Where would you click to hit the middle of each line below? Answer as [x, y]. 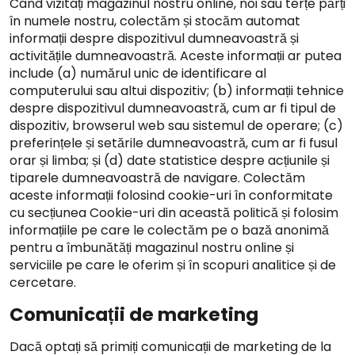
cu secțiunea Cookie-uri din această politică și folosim [174, 213]
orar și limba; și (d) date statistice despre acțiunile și [170, 160]
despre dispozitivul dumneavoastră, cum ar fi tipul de [173, 108]
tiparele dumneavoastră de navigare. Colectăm [157, 178]
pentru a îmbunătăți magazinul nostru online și [152, 248]
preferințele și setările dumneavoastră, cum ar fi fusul [174, 143]
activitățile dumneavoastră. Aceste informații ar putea [176, 56]
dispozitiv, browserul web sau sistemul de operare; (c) [176, 126]
